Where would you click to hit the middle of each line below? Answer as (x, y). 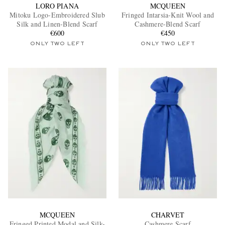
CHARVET (168, 215)
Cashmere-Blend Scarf (168, 24)
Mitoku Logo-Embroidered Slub (57, 15)
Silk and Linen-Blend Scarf (57, 24)
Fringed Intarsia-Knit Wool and (167, 15)
